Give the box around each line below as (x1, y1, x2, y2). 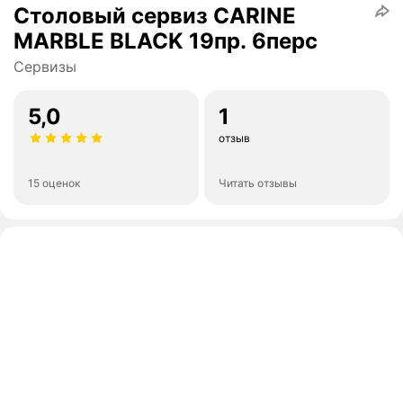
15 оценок (28, 176, 80, 191)
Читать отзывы (219, 176, 297, 191)
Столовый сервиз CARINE (13, 3, 296, 30)
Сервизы (13, 58, 76, 76)
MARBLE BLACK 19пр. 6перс (13, 28, 318, 55)
